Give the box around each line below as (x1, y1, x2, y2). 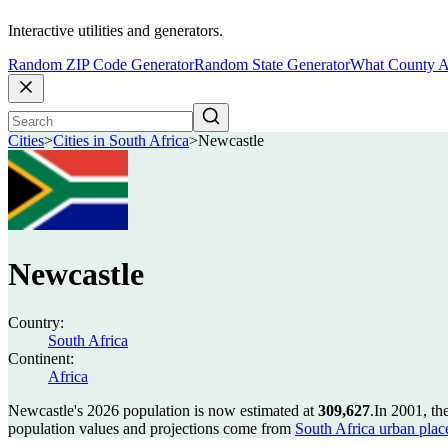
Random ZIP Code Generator (8, 56, 194, 74)
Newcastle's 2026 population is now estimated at (8, 402, 318, 419)
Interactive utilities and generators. (8, 22, 223, 40)
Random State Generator (194, 56, 350, 74)
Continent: (8, 350, 74, 367)
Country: (8, 314, 64, 331)
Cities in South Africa (53, 132, 189, 150)
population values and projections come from (8, 420, 295, 437)
